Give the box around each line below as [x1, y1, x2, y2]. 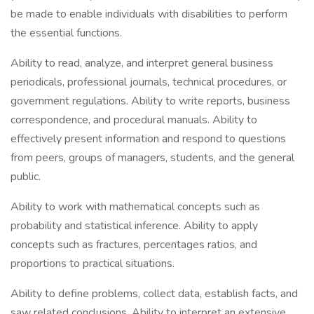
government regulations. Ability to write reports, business [11, 93, 290, 109]
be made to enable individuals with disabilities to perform [11, 6, 287, 22]
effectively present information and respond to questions [11, 131, 286, 146]
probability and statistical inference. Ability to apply [11, 218, 258, 233]
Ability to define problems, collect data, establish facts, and [11, 286, 298, 301]
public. [11, 169, 41, 184]
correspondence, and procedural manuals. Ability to [11, 112, 257, 128]
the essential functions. [11, 25, 122, 41]
